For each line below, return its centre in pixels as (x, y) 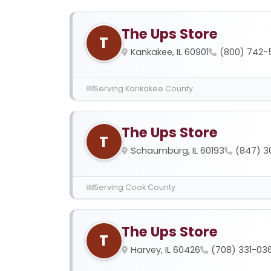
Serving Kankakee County (143, 88)
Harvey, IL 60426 (165, 250)
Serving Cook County (134, 187)
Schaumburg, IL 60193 (177, 151)
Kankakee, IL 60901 (169, 52)
